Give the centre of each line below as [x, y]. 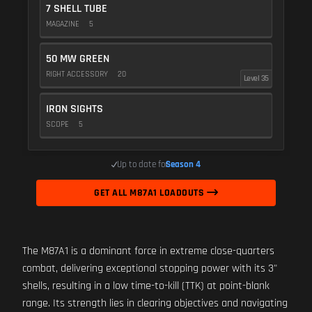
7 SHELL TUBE [77, 9]
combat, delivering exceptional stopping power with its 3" [150, 268]
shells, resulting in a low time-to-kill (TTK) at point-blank [146, 286]
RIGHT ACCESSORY [78, 74]
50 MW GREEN [78, 59]
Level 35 [256, 78]
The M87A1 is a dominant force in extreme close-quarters [148, 251]
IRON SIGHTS [75, 109]
